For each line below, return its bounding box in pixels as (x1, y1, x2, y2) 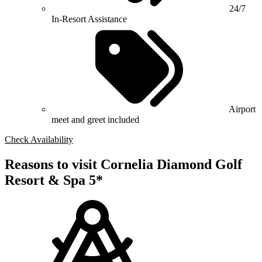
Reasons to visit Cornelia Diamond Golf (5, 157, 242, 173)
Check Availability (5, 135, 73, 145)
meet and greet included (51, 115, 139, 125)
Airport (229, 104, 256, 115)
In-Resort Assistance (51, 14, 127, 25)
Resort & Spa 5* (5, 173, 103, 188)
